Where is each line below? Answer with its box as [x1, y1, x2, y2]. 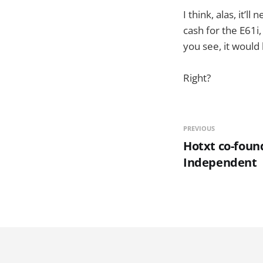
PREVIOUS [183, 124, 215, 133]
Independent [183, 154, 257, 171]
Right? [183, 71, 211, 85]
